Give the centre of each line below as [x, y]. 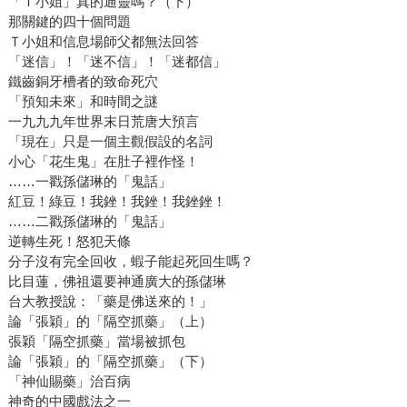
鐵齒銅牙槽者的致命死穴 [83, 82]
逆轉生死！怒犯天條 [69, 242]
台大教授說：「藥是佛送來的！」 [110, 302]
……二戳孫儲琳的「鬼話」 [89, 222]
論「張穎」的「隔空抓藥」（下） [110, 362]
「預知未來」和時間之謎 [83, 102]
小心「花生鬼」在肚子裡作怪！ [103, 162]
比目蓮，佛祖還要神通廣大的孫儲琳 [117, 282]
